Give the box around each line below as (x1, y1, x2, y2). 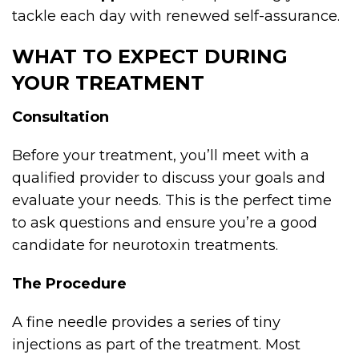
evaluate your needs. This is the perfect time (12, 191, 332, 209)
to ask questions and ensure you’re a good (12, 213, 317, 232)
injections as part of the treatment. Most (12, 335, 301, 353)
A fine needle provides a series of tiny (12, 313, 280, 331)
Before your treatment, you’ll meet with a (12, 146, 309, 164)
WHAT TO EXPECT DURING (12, 44, 288, 68)
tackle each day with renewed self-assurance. (12, 6, 340, 25)
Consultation (12, 107, 109, 126)
